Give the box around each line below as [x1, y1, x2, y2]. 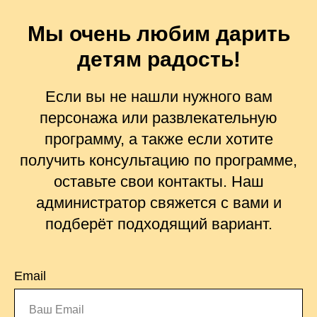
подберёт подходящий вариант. [45, 215, 272, 233]
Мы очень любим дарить [27, 22, 290, 45]
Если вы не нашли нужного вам [45, 88, 272, 105]
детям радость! [76, 47, 241, 71]
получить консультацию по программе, [20, 151, 297, 169]
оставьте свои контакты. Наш [53, 173, 264, 190]
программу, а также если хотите [44, 130, 273, 148]
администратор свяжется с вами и [35, 194, 282, 212]
